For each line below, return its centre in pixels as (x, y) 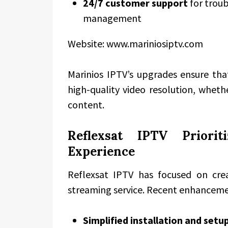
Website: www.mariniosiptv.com (135, 44)
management (112, 18)
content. (86, 105)
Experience (101, 151)
